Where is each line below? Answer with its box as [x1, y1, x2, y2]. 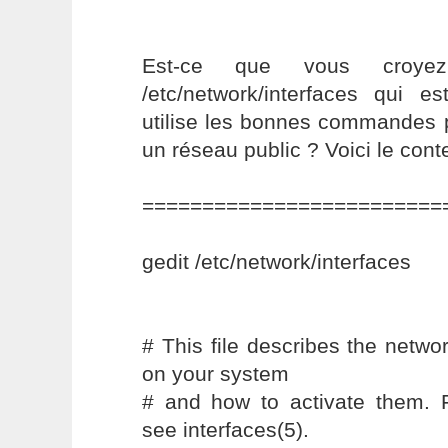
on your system [141, 362, 289, 385]
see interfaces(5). [141, 418, 309, 441]
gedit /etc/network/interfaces [141, 250, 411, 273]
